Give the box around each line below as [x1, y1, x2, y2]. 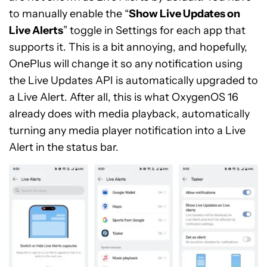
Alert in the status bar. [9, 141, 119, 154]
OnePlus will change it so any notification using [9, 57, 243, 71]
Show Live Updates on [129, 7, 240, 21]
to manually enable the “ [9, 7, 129, 21]
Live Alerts [9, 24, 63, 38]
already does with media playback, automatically [9, 107, 250, 121]
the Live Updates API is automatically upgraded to [9, 74, 258, 88]
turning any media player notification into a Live [9, 124, 246, 138]
